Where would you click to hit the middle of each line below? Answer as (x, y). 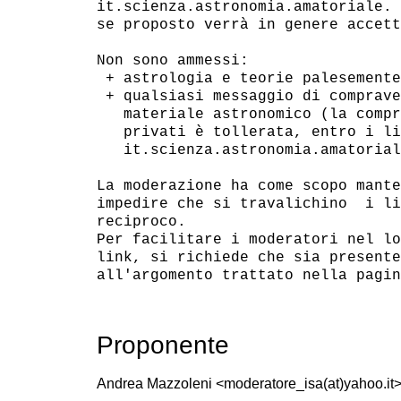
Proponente (162, 345)
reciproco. (141, 222)
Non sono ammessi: (172, 60)
